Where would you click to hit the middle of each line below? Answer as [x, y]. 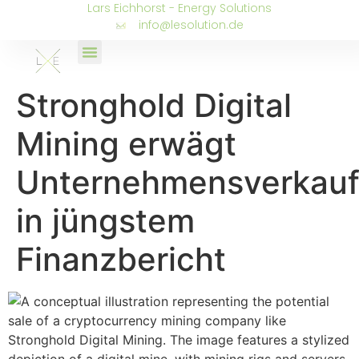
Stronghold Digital [154, 105]
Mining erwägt [126, 144]
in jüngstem [105, 221]
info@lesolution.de [191, 25]
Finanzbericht [121, 259]
